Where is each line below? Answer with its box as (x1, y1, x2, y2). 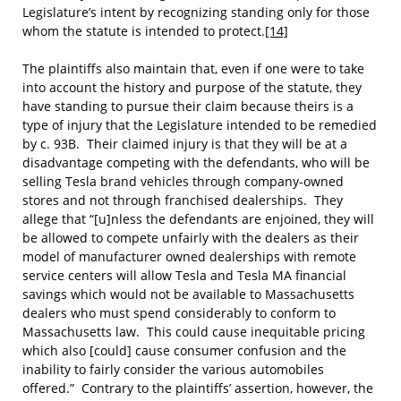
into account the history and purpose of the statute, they (22, 79, 362, 96)
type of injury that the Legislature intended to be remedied (22, 116, 377, 133)
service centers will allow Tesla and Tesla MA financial (22, 267, 346, 284)
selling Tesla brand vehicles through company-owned (22, 173, 344, 190)
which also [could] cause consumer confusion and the (22, 342, 346, 359)
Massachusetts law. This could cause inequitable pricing (22, 323, 365, 340)
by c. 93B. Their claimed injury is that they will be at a (22, 135, 347, 152)
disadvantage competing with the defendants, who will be (22, 154, 370, 171)
